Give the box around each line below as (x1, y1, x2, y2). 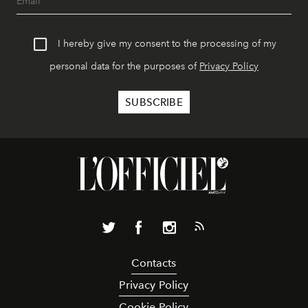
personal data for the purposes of (49, 60, 199, 73)
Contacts (131, 256, 177, 270)
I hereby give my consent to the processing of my (58, 38, 277, 50)
